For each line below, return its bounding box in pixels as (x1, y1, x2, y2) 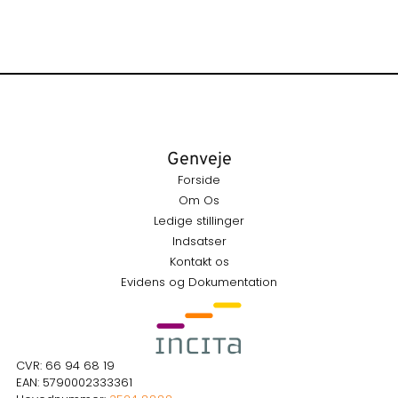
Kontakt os (169, 252, 229, 270)
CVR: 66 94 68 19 (15, 356, 115, 374)
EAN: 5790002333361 (15, 373, 132, 391)
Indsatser (171, 232, 227, 250)
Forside (178, 171, 220, 188)
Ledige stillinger (154, 211, 244, 229)
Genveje (166, 147, 232, 171)
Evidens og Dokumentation (121, 273, 277, 291)
